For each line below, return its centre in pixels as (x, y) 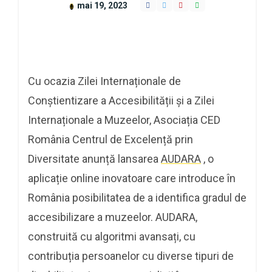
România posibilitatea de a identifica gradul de (137, 197)
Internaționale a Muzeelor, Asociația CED (124, 120)
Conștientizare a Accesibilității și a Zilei (121, 100)
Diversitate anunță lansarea (94, 158)
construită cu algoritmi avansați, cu (112, 236)
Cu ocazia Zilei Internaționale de (104, 81)
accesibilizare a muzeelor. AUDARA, (113, 217)
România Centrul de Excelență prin (110, 139)
